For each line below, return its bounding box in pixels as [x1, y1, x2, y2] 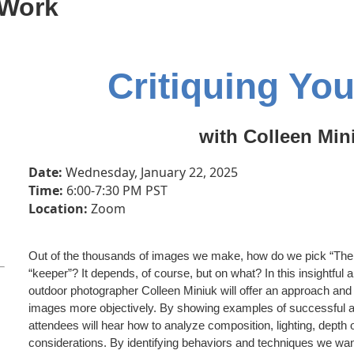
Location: [28, 199, 88, 217]
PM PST [119, 181, 168, 199]
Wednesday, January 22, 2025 [62, 163, 238, 181]
